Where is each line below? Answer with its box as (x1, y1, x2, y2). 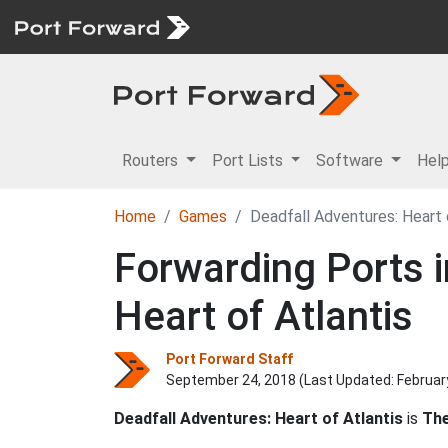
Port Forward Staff (166, 351, 293, 367)
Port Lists (211, 151, 287, 170)
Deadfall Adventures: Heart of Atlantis (114, 409, 403, 428)
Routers (122, 151, 182, 170)
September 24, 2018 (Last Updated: (166, 372, 397, 388)
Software (316, 151, 388, 170)
